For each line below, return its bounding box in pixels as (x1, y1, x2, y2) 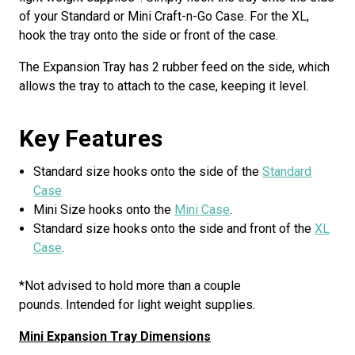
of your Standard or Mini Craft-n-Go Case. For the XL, (19, 8, 309, 24)
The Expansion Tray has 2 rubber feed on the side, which (19, 59, 330, 74)
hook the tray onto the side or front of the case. (19, 27, 278, 43)
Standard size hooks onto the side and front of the (33, 220, 315, 236)
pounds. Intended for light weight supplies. (19, 296, 255, 312)
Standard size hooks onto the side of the (33, 163, 263, 179)
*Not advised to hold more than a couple (19, 277, 241, 293)
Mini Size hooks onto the (33, 201, 175, 217)
